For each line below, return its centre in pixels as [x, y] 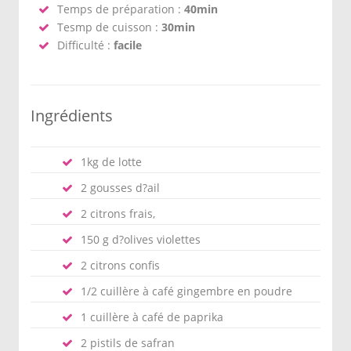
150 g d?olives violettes [141, 239]
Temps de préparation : [121, 9]
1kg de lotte [111, 162]
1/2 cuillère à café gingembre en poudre [186, 291]
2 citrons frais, [118, 213]
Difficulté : [85, 45]
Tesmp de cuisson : [109, 27]
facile [128, 45]
